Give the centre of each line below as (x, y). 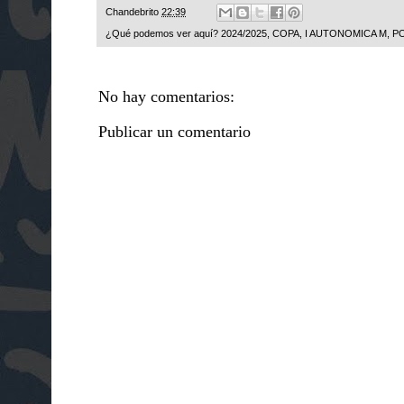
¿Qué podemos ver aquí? (163, 34)
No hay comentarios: (166, 97)
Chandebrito (133, 12)
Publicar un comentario (174, 132)
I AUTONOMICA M (346, 34)
